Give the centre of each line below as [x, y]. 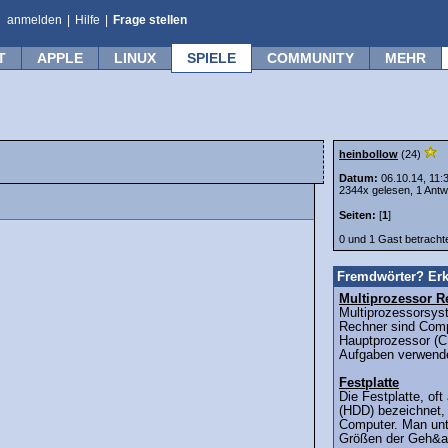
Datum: [360, 178]
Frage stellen [150, 20]
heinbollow [368, 154]
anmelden [34, 20]
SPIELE [211, 58]
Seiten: [357, 215]
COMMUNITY [310, 58]
